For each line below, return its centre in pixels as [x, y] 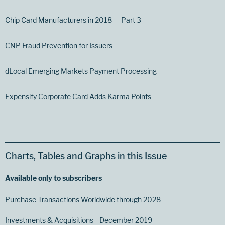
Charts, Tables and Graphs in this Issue [86, 156]
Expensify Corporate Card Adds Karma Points [78, 97]
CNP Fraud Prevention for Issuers [59, 46]
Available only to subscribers [53, 178]
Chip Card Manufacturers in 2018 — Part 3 [73, 20]
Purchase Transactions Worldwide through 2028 [83, 200]
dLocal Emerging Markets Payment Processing [81, 71]
